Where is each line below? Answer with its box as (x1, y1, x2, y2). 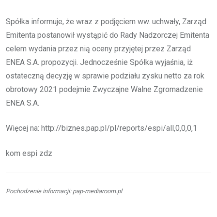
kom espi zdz (6, 148, 52, 158)
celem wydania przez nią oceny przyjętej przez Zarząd (6, 44, 191, 53)
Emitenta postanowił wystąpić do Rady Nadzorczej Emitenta (6, 30, 209, 40)
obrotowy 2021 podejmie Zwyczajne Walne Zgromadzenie (6, 84, 203, 94)
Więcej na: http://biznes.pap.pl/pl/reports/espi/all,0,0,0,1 (6, 123, 197, 133)
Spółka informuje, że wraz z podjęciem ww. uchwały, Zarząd (6, 16, 206, 26)
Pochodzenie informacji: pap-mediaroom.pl (6, 187, 122, 195)
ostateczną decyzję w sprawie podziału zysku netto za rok (6, 71, 204, 80)
